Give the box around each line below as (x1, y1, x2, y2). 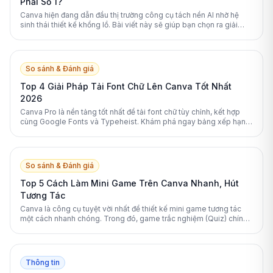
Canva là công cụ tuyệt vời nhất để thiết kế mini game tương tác (20, 204, 241, 214)
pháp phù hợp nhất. (20, 30, 88, 40)
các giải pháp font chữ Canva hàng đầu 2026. (20, 127, 179, 136)
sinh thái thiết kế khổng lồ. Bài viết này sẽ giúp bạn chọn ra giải (20, 20, 238, 30)
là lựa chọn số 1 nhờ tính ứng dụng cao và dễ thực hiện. (20, 224, 209, 233)
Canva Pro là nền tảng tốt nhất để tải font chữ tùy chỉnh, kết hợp (20, 107, 240, 117)
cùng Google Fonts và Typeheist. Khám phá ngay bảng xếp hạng (20, 117, 250, 127)
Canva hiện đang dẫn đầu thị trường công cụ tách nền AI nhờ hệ (20, 10, 239, 20)
